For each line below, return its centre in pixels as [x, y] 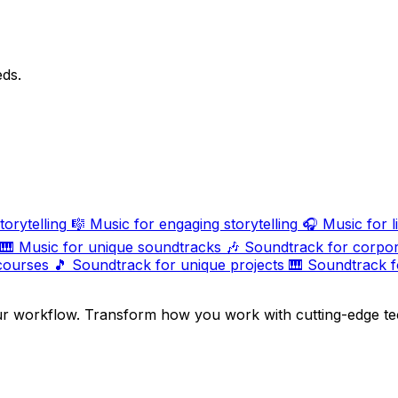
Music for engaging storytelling [194, 224]
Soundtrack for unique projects [178, 265]
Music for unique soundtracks [120, 247]
